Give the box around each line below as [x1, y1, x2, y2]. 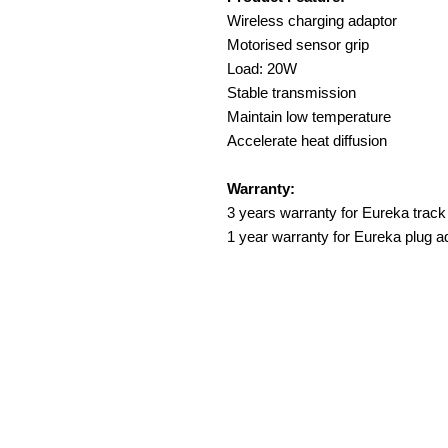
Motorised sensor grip [227, 36, 369, 53]
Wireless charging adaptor [227, 12, 397, 29]
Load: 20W [227, 60, 297, 77]
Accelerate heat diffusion [227, 132, 387, 149]
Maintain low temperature [227, 108, 391, 125]
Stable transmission [227, 84, 356, 101]
